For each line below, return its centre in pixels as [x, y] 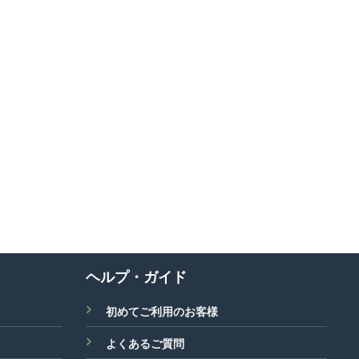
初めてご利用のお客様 [162, 312]
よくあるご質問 [145, 344]
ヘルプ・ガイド [137, 277]
